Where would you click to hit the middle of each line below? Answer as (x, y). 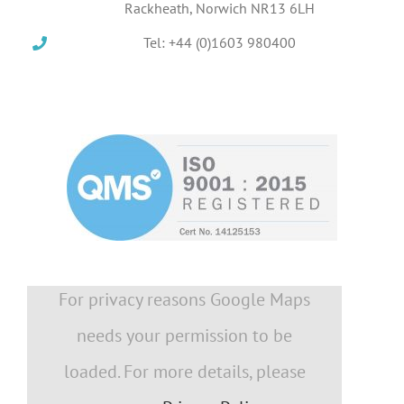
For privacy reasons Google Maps (185, 299)
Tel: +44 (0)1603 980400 (219, 43)
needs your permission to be (185, 335)
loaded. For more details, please (184, 371)
